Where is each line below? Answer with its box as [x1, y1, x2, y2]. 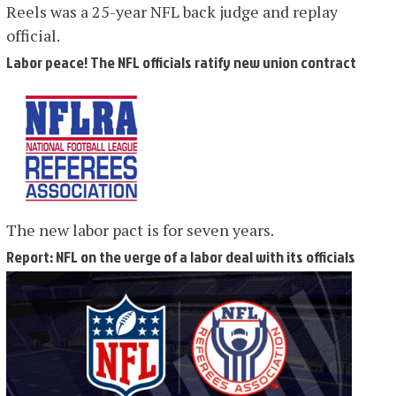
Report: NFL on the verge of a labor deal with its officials [5, 246, 355, 269]
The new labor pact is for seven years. [5, 219, 274, 241]
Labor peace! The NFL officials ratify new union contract [5, 51, 356, 74]
